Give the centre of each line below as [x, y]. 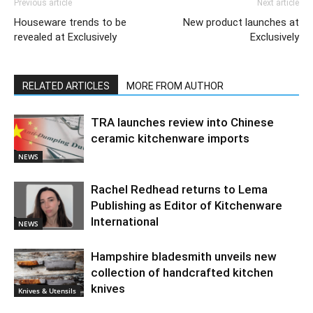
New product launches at [241, 22]
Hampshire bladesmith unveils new [184, 256]
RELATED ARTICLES [66, 86]
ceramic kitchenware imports [170, 138]
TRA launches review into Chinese [182, 122]
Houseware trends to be [70, 22]
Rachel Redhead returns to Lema [179, 189]
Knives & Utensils [47, 290]
